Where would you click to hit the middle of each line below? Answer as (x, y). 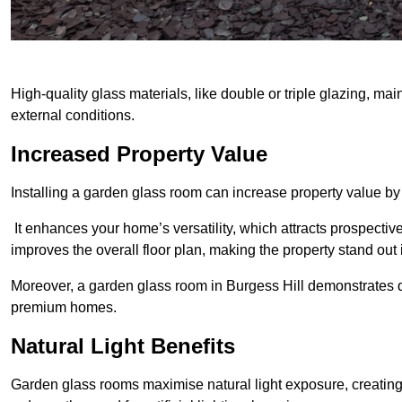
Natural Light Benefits (123, 346)
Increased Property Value (139, 154)
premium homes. (64, 308)
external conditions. (73, 116)
